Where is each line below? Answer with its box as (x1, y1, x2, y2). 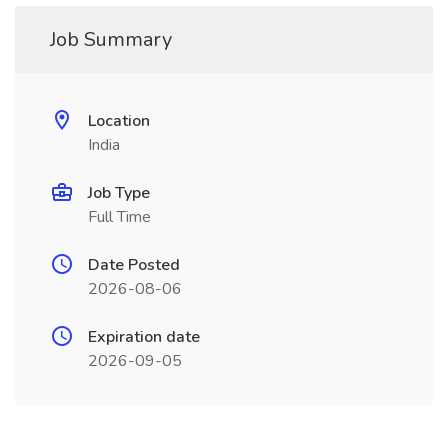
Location (88, 110, 150, 132)
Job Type (88, 182, 150, 204)
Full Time (88, 206, 151, 228)
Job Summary (50, 26, 172, 53)
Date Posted (88, 254, 180, 276)
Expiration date (88, 326, 200, 348)
